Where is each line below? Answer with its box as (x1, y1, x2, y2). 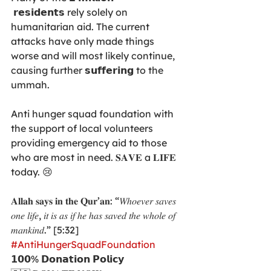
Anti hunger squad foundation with (11, 108, 176, 120)
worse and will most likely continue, (11, 50, 177, 62)
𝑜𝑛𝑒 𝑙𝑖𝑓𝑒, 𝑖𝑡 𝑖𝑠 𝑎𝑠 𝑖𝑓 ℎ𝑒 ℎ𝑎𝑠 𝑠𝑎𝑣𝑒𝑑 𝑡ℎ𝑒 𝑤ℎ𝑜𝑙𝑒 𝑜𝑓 (11, 209, 178, 221)
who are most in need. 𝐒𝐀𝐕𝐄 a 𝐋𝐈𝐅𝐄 (11, 151, 178, 163)
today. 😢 (11, 166, 53, 178)
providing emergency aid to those (11, 137, 169, 149)
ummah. (11, 79, 52, 91)
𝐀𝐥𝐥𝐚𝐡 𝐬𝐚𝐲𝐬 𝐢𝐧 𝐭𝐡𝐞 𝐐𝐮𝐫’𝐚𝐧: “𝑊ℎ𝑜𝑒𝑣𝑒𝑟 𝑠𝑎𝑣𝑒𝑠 (11, 195, 178, 207)
